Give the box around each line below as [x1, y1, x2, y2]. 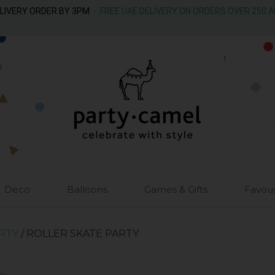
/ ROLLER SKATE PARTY [18, 228, 139, 239]
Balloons [67, 184, 107, 195]
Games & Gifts [144, 184, 207, 195]
